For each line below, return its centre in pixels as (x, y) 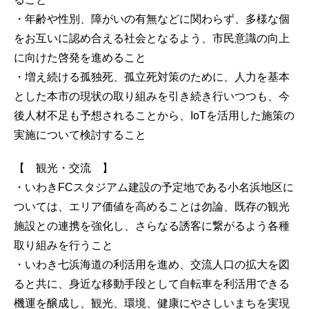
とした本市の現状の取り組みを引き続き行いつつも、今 (152, 96)
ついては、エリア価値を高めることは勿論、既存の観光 (152, 206)
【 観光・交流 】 (63, 168)
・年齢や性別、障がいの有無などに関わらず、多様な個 (152, 19)
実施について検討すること (80, 134)
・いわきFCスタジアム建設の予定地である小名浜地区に (154, 187)
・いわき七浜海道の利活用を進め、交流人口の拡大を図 (152, 264)
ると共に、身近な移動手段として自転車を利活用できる (152, 283)
